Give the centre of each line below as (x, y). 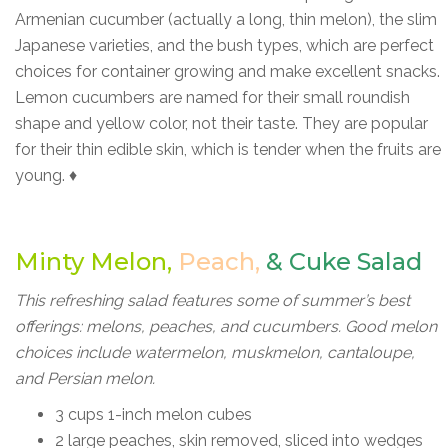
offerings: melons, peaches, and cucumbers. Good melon (226, 326)
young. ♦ (46, 175)
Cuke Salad (355, 261)
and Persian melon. (85, 378)
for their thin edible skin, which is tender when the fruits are (228, 149)
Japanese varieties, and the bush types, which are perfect (224, 45)
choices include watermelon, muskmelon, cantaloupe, (215, 352)
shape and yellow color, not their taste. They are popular (221, 123)
